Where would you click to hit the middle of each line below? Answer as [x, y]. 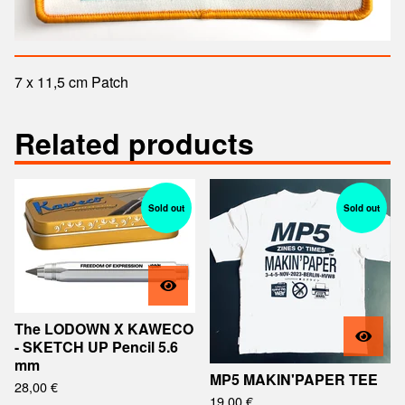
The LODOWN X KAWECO [104, 328]
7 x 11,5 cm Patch [71, 82]
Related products [134, 142]
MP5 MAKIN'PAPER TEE [294, 379]
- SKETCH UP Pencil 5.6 [96, 346]
